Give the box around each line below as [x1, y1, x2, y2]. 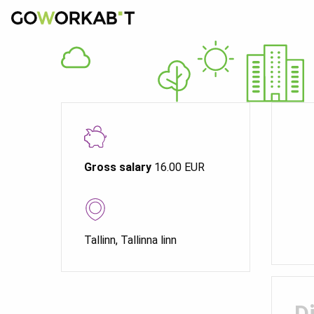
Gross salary [84, 161, 151, 175]
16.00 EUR [151, 161, 205, 175]
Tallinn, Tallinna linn [84, 233, 177, 247]
